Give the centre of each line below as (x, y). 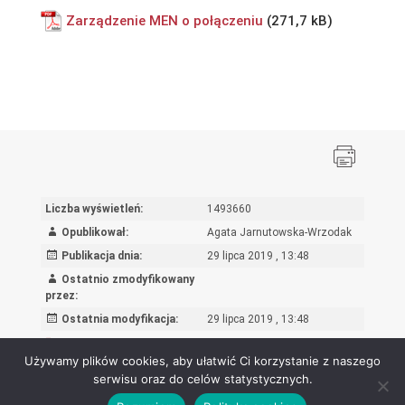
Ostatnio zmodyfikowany (127, 279)
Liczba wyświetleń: (94, 208)
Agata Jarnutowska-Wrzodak (279, 232)
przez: (61, 295)
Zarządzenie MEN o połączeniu (164, 20)
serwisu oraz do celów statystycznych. (202, 379)
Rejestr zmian (87, 342)
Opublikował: (94, 232)
